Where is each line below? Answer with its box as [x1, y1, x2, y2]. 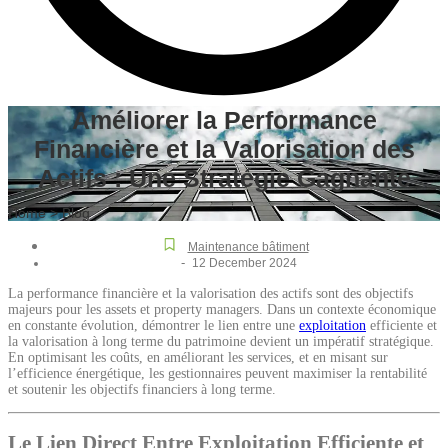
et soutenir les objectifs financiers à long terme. [8, 381, 276, 397]
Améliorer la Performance [71, 106, 377, 135]
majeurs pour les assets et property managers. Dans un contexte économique [8, 301, 436, 317]
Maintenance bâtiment [187, 239, 309, 254]
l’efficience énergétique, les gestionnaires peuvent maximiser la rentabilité [8, 365, 427, 381]
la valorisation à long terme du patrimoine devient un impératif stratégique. [8, 333, 434, 349]
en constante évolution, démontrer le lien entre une [8, 317, 299, 333]
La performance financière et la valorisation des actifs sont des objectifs [8, 285, 413, 301]
